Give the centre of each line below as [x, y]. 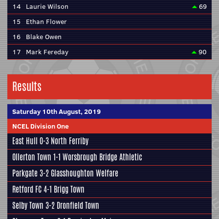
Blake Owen [44, 37]
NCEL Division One [41, 126]
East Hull [25, 141]
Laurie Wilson [47, 6]
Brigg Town [69, 189]
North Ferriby [70, 141]
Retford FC [27, 189]
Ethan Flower [46, 22]
